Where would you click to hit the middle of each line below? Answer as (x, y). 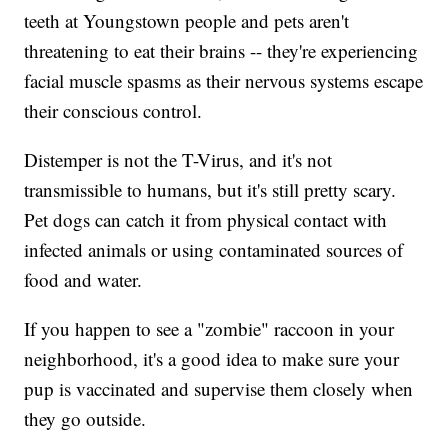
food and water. (83, 280)
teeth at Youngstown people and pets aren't (187, 21)
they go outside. (85, 419)
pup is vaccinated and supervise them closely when (219, 389)
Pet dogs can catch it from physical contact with (206, 220)
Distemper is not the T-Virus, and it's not (178, 160)
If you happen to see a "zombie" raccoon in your (209, 329)
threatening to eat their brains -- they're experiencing (221, 51)
